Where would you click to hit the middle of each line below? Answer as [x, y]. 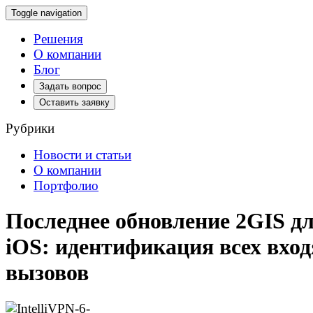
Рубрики [30, 128]
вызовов [47, 273]
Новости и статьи [82, 155]
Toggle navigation [46, 13]
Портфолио [66, 185]
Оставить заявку [74, 102]
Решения [58, 39]
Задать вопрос [70, 86]
